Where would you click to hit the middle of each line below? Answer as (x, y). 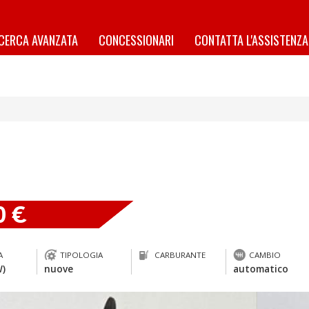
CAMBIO (265, 255)
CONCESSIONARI (136, 40)
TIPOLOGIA (82, 255)
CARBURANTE (180, 255)
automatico (261, 269)
